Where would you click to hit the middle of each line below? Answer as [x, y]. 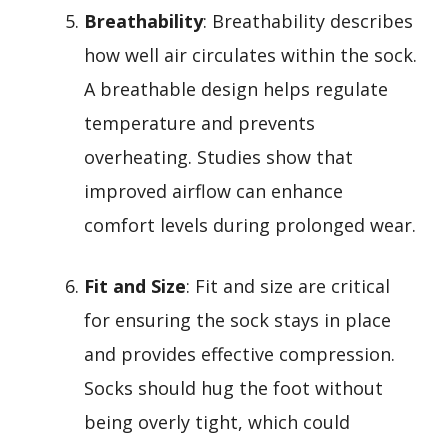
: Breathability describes [308, 20]
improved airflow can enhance [213, 190]
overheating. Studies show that [218, 156]
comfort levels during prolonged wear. [250, 224]
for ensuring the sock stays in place [237, 319]
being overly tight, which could [217, 421]
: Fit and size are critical [288, 285]
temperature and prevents [199, 122]
